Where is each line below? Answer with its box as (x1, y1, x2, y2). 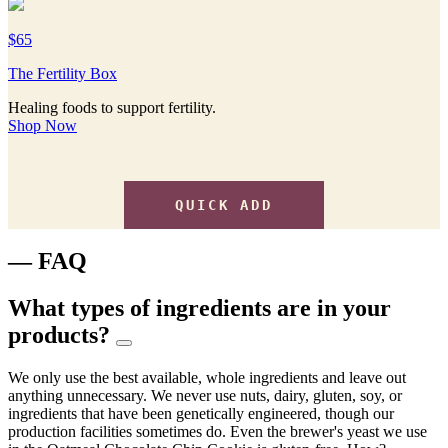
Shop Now (8, 116, 77, 134)
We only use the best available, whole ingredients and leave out (8, 369, 406, 387)
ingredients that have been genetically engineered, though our (8, 405, 394, 423)
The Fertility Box (8, 64, 117, 82)
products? (8, 322, 110, 349)
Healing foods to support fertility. (8, 98, 216, 116)
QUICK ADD (175, 196, 273, 213)
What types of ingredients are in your (8, 295, 391, 322)
